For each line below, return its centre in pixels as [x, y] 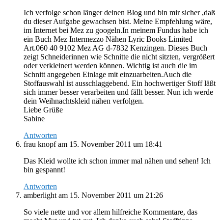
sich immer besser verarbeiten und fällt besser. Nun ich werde [118, 92]
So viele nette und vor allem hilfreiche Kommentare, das [110, 212]
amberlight [40, 195]
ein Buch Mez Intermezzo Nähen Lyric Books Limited [108, 39]
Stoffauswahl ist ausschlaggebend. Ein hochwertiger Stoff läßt [120, 83]
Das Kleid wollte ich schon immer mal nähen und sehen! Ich [117, 161]
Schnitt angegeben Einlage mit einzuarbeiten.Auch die [108, 74]
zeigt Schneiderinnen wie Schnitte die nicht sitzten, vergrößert [119, 56]
